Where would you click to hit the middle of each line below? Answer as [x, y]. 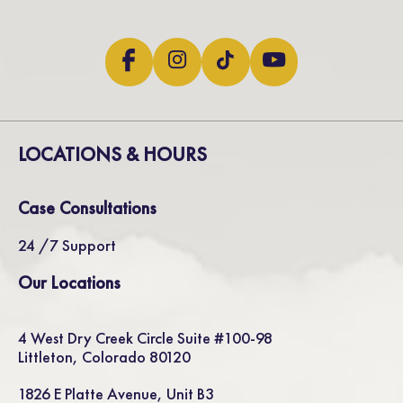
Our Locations [69, 282]
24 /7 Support [67, 245]
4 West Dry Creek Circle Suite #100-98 [145, 337]
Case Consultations [87, 207]
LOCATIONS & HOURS [112, 154]
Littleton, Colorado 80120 [104, 356]
